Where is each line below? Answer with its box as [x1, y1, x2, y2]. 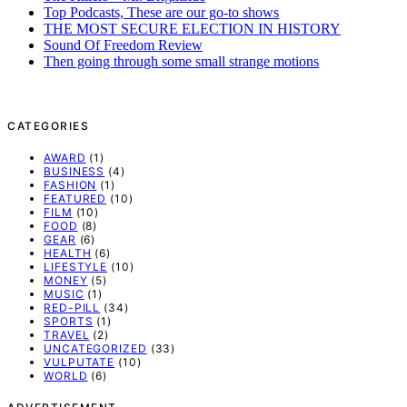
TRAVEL [44, 328, 90, 342]
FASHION [44, 178, 97, 193]
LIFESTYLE [44, 260, 108, 274]
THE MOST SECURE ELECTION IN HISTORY [44, 21, 341, 37]
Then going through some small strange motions [44, 54, 319, 70]
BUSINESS [44, 164, 105, 179]
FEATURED [44, 192, 107, 206]
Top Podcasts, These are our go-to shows [44, 5, 279, 21]
